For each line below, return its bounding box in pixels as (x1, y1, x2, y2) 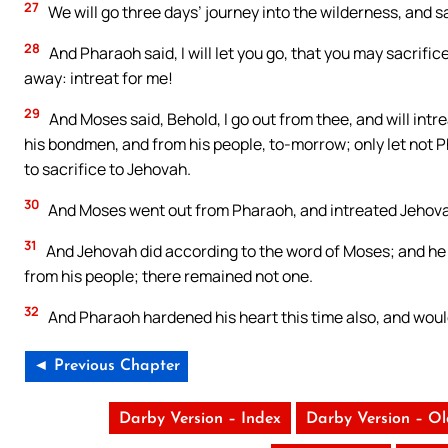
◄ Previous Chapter (33, 357, 180, 374)
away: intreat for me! (24, 66, 173, 89)
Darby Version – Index (118, 410, 281, 427)
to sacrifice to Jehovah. (24, 157, 191, 180)
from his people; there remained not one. (24, 264, 313, 287)
